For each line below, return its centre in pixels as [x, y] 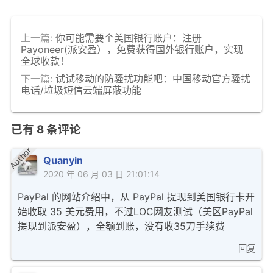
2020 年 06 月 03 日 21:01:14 [101, 174]
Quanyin [63, 161]
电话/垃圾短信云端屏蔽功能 [81, 90]
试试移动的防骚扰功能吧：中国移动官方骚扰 [153, 78]
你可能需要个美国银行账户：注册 [129, 37]
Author [20, 158]
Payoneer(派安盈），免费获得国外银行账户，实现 [132, 49]
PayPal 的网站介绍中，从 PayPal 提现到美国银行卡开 [136, 197]
